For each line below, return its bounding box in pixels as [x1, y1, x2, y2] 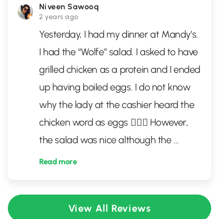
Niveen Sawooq [39, 2, 99, 11]
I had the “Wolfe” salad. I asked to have [39, 46, 198, 58]
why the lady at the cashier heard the [39, 99, 195, 110]
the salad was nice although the [39, 134, 174, 146]
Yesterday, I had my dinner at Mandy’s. [39, 28, 198, 40]
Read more [39, 157, 77, 166]
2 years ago [39, 13, 79, 21]
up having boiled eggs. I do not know [39, 81, 191, 93]
